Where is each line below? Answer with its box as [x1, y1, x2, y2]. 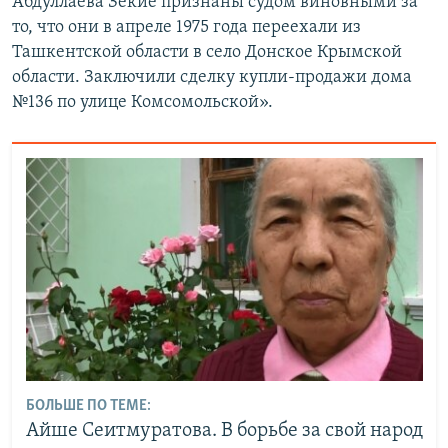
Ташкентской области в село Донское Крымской [12, 43, 402, 62]
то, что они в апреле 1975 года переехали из [12, 18, 361, 37]
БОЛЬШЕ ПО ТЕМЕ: [25, 397, 151, 414]
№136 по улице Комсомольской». [12, 93, 273, 112]
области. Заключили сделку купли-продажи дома [12, 68, 412, 87]
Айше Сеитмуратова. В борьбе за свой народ [25, 420, 423, 441]
